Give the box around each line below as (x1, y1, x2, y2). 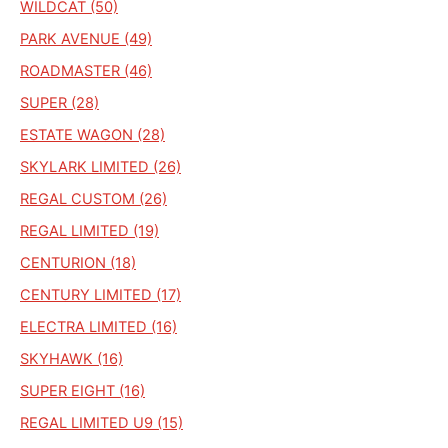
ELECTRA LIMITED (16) (20, 317, 177, 336)
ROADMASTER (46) (20, 61, 152, 80)
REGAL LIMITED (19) (20, 221, 159, 240)
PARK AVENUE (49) (20, 29, 152, 48)
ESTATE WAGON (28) (20, 125, 165, 144)
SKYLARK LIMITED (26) (20, 157, 181, 176)
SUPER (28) (20, 93, 99, 112)
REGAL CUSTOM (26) (20, 189, 167, 208)
